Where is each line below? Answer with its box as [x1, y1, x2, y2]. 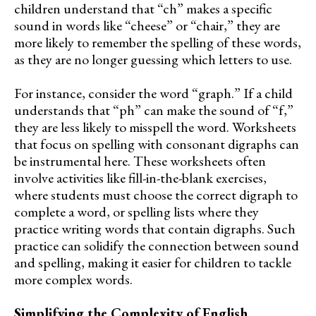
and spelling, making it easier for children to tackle [14, 253, 291, 272]
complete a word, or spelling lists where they [14, 202, 259, 221]
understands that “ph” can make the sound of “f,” [14, 100, 293, 119]
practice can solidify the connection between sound [14, 236, 299, 255]
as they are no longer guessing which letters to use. [14, 49, 292, 68]
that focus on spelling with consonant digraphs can [14, 134, 299, 153]
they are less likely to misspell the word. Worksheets [14, 117, 296, 136]
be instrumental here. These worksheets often [14, 151, 266, 170]
